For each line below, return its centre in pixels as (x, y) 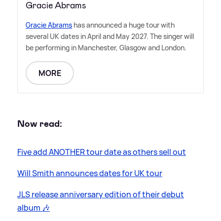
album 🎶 (34, 208)
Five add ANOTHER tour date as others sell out (102, 152)
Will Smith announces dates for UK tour (90, 173)
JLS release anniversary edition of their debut (101, 195)
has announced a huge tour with (123, 25)
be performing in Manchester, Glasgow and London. (106, 47)
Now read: (40, 123)
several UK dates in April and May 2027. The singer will (110, 36)
